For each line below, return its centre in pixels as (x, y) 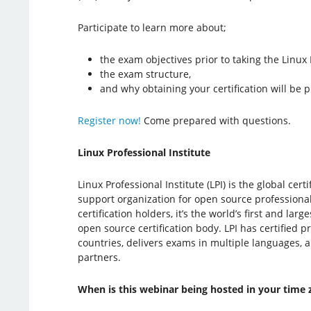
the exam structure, (145, 74)
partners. (99, 257)
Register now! (109, 120)
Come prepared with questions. (216, 120)
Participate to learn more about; (152, 27)
